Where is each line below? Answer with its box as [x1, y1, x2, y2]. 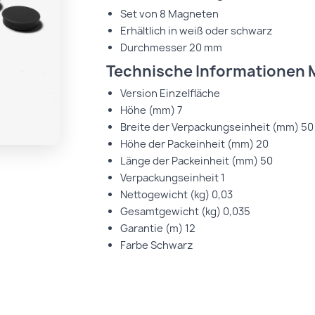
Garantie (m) [120, 221, 184, 236]
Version [120, 86, 158, 101]
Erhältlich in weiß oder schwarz [120, 24, 274, 38]
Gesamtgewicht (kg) [120, 205, 221, 219]
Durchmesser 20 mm [120, 41, 223, 55]
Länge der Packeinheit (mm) [120, 154, 259, 168]
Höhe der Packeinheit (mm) [120, 137, 255, 151]
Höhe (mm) [120, 103, 176, 117]
